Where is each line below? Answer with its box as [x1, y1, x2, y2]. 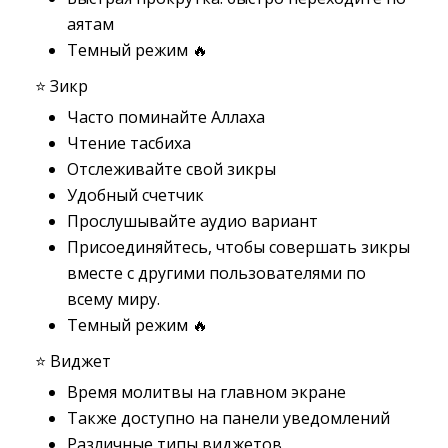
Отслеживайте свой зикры [67, 158, 276, 180]
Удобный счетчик [67, 184, 204, 206]
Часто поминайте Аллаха [67, 106, 265, 128]
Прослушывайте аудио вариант [67, 210, 318, 232]
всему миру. [67, 288, 160, 310]
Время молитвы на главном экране [67, 381, 346, 403]
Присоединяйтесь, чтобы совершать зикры [67, 236, 410, 258]
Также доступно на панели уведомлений [67, 407, 390, 429]
